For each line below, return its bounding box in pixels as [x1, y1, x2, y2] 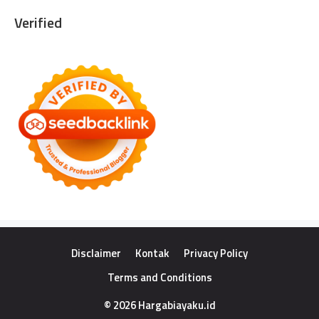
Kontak [135, 244, 169, 261]
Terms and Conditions [107, 268, 212, 286]
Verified [14, 11, 62, 33]
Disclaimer [71, 244, 121, 261]
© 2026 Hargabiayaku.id [103, 296, 216, 313]
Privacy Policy [184, 244, 248, 261]
